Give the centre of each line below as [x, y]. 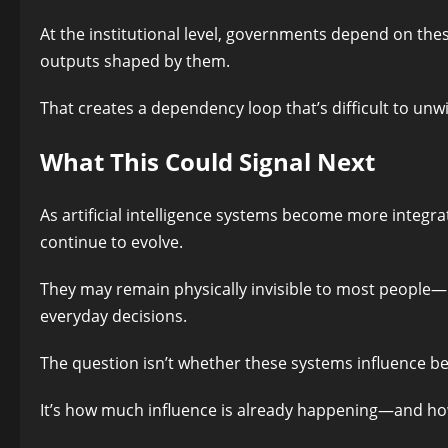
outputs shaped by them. [135, 61]
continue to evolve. [111, 242]
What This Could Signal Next [207, 162]
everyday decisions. [113, 316]
